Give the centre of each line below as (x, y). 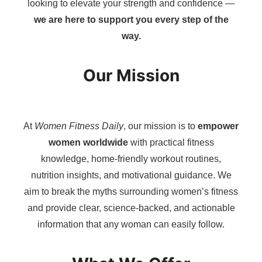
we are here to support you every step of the (131, 20)
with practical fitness (171, 142)
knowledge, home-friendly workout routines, (131, 159)
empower (218, 126)
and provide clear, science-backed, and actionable (131, 208)
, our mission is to (161, 126)
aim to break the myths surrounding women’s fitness (131, 192)
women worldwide (88, 142)
